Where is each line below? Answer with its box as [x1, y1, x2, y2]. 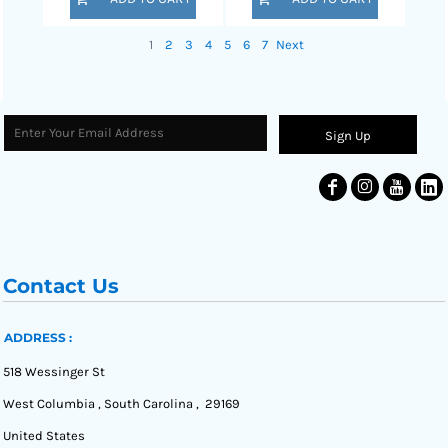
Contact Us [3, 273, 119, 298]
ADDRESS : [4, 329, 73, 345]
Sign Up [325, 128, 372, 144]
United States [3, 427, 85, 443]
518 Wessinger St [3, 363, 105, 379]
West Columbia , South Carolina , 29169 [3, 395, 240, 411]
